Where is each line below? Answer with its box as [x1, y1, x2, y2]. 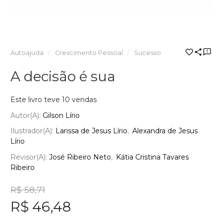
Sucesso [134, 49, 161, 57]
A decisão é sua [10, 68, 115, 85]
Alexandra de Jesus [132, 126, 198, 136]
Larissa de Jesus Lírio [55, 126, 127, 136]
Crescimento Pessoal [55, 49, 123, 57]
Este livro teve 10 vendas [10, 95, 97, 105]
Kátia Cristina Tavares [116, 152, 189, 162]
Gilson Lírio [43, 111, 80, 120]
